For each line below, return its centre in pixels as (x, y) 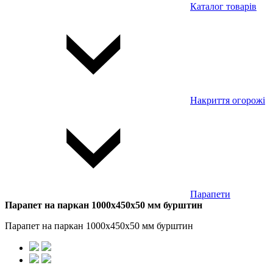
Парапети (210, 194)
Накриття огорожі (228, 100)
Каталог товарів (223, 6)
